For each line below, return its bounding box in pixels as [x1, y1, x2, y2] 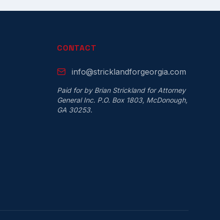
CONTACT [57, 43, 97, 53]
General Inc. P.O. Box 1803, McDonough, [57, 96, 188, 104]
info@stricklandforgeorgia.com [72, 67, 186, 77]
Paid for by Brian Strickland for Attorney [57, 86, 186, 94]
